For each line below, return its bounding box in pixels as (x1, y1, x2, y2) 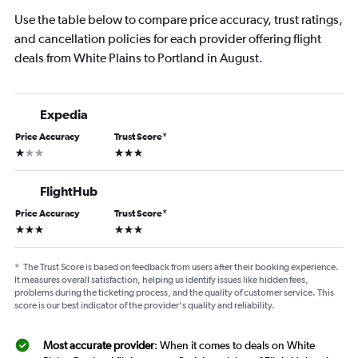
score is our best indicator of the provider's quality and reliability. (14, 300, 275, 312)
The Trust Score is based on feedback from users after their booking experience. (23, 261, 339, 273)
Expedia (40, 107, 88, 122)
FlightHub (40, 184, 97, 199)
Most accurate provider (43, 339, 154, 352)
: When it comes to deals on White (154, 339, 315, 352)
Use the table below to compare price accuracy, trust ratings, (14, 12, 343, 28)
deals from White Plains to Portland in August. (14, 50, 263, 66)
